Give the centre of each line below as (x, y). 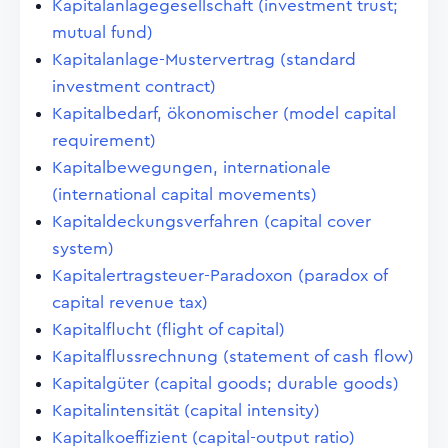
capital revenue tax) (130, 302)
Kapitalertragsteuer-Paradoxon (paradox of (219, 275)
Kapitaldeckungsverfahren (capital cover (211, 221)
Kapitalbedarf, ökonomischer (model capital (224, 113)
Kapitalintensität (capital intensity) (186, 410)
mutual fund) (102, 32)
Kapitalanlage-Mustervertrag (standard (204, 59)
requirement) (104, 140)
